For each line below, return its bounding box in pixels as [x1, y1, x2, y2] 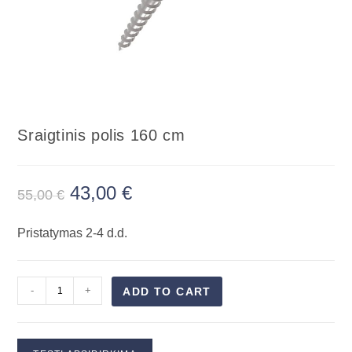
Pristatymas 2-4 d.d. [17, 226, 128, 240]
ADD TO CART [123, 285, 211, 299]
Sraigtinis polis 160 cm [17, 126, 185, 145]
